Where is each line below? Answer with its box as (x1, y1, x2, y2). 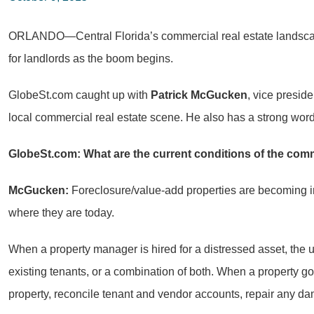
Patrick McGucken (151, 89, 247, 101)
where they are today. (8, 207, 114, 219)
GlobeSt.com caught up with (8, 89, 151, 101)
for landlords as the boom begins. (8, 53, 173, 64)
